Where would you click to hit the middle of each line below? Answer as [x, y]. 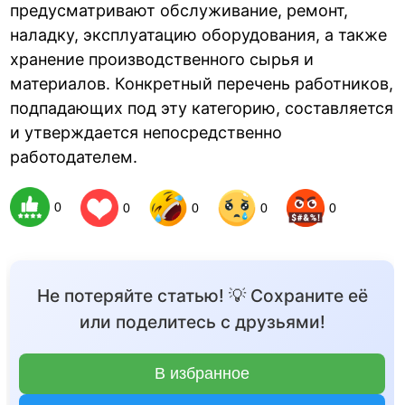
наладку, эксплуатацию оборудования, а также [199, 35]
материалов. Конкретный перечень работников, [202, 84]
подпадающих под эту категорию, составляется [202, 108]
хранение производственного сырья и [162, 60]
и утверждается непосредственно [146, 133]
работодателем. [74, 157]
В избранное [202, 373]
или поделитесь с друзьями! [202, 321]
